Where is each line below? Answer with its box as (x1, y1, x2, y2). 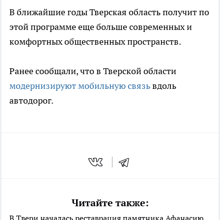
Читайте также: (71, 196, 149, 210)
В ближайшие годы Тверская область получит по (9, 6, 209, 18)
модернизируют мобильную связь (9, 80, 150, 91)
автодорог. (9, 94, 54, 106)
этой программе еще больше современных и (9, 21, 192, 32)
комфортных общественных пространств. (9, 35, 181, 47)
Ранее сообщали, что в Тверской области (9, 65, 176, 77)
